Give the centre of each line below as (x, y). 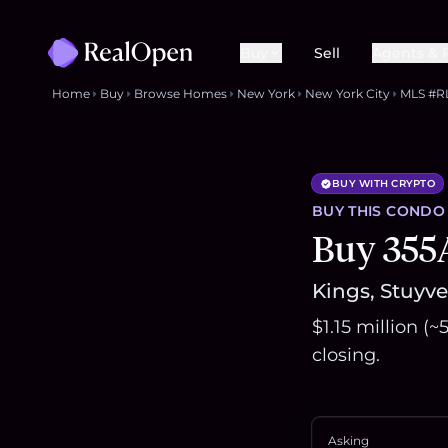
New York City (347, 94)
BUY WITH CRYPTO (383, 184)
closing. (346, 355)
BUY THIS (349, 211)
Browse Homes (180, 94)
